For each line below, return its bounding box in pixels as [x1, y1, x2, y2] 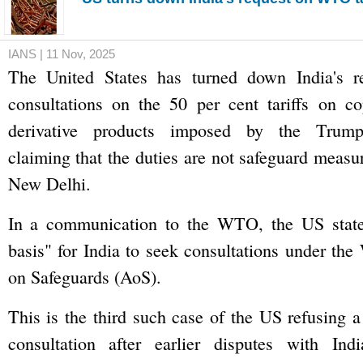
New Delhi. [7, 172, 91, 195]
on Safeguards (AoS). [7, 265, 161, 288]
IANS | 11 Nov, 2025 [7, 48, 115, 61]
